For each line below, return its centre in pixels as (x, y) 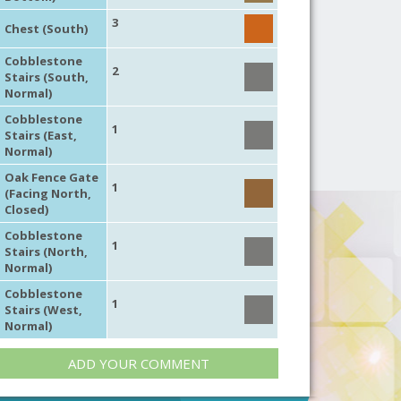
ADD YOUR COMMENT (138, 363)
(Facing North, (47, 193)
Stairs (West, (43, 309)
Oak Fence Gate (51, 177)
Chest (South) (46, 28)
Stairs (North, (46, 251)
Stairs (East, (40, 135)
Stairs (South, (46, 77)
